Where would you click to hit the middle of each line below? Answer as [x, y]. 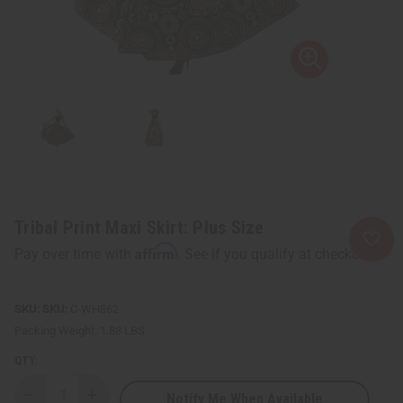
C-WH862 [93, 309]
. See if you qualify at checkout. [277, 254]
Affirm [156, 251]
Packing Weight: [56, 330]
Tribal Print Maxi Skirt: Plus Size [139, 227]
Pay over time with [75, 254]
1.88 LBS [122, 330]
